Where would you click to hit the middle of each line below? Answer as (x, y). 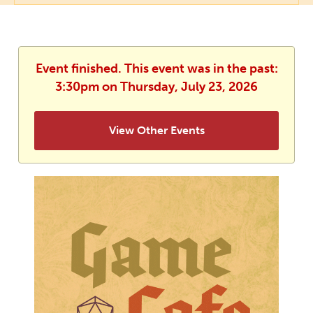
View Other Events (156, 131)
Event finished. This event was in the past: (156, 69)
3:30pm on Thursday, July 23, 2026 (156, 87)
